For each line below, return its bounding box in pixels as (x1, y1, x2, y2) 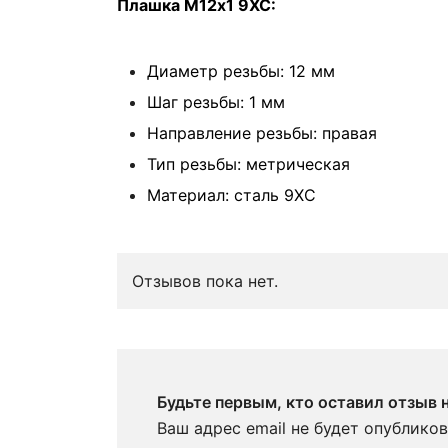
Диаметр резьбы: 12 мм (147, 61, 335, 81)
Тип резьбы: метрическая (147, 154, 350, 174)
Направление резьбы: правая (147, 123, 377, 143)
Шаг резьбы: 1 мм (147, 92, 285, 112)
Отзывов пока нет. (132, 271, 278, 291)
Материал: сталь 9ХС (147, 185, 316, 205)
